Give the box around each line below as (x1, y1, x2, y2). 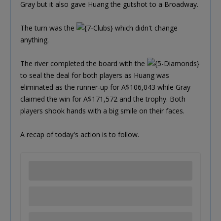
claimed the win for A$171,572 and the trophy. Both (20, 94, 185, 104)
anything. (20, 35, 49, 45)
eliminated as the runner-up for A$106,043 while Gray (20, 82, 190, 92)
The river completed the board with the (20, 59, 147, 69)
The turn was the (20, 23, 76, 33)
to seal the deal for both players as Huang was (20, 71, 169, 80)
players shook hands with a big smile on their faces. (20, 106, 184, 116)
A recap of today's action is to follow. (20, 130, 139, 140)
